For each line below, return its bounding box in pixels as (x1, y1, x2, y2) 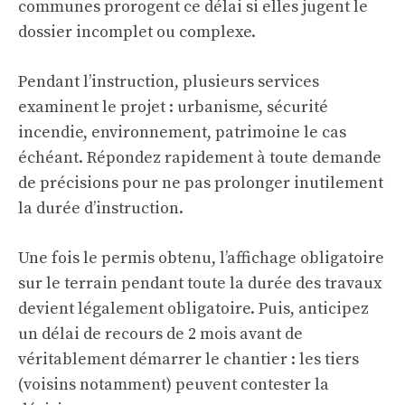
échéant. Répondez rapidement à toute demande (18, 147, 381, 169)
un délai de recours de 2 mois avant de (18, 324, 303, 345)
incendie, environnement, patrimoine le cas (18, 122, 346, 144)
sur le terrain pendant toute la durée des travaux (18, 273, 381, 295)
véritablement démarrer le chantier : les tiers (18, 349, 359, 371)
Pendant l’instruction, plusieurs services (18, 71, 319, 93)
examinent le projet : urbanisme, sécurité (18, 97, 328, 118)
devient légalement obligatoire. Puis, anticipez (18, 298, 369, 320)
